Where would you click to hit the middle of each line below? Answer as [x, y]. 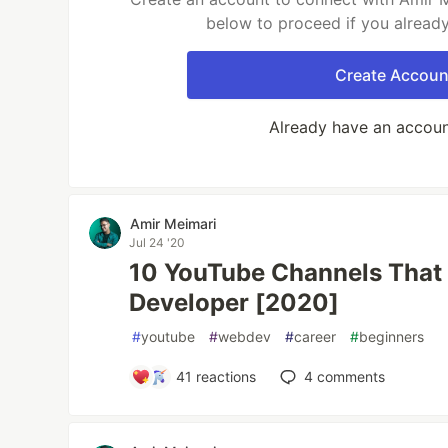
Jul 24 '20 [157, 242]
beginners [392, 336]
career [315, 336]
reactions [224, 376]
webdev [245, 336]
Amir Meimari [173, 223]
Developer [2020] [234, 302]
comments [349, 376]
